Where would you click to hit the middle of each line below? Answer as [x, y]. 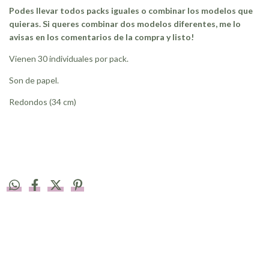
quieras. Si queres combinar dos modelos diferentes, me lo [125, 24]
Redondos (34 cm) [43, 102]
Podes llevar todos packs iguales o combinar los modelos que [131, 11]
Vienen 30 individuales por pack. [69, 59]
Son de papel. [34, 80]
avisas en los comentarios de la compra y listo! [102, 37]
